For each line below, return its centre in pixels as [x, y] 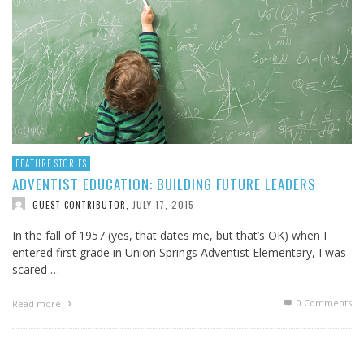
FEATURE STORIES [51, 163]
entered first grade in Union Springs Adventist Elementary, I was [179, 253]
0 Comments [323, 303]
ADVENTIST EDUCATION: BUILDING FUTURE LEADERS [164, 184]
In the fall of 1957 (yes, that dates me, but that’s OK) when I [169, 236]
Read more [38, 304]
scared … [36, 270]
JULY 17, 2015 [163, 204]
